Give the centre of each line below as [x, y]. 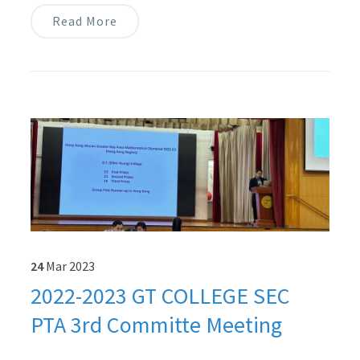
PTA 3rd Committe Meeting [156, 325]
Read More [84, 20]
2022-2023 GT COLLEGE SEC [160, 296]
